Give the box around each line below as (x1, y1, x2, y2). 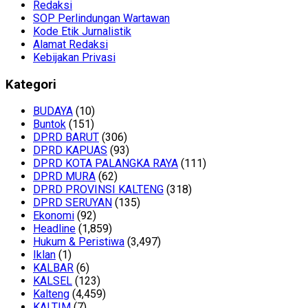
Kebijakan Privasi (33, 50, 115, 64)
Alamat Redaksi (33, 37, 108, 51)
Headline (33, 222, 76, 236)
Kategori (5, 76, 56, 92)
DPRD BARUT (33, 131, 99, 144)
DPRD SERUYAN (33, 196, 112, 210)
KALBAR (33, 261, 74, 275)
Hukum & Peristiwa (33, 235, 124, 249)
